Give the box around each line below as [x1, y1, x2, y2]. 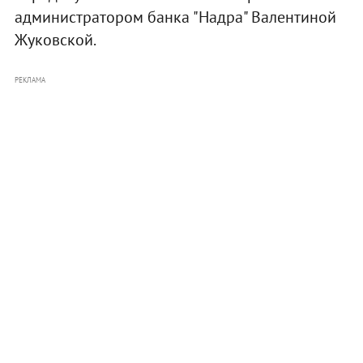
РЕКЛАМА [14, 75, 45, 84]
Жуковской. [14, 28, 96, 50]
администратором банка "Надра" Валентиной [14, 6, 336, 28]
